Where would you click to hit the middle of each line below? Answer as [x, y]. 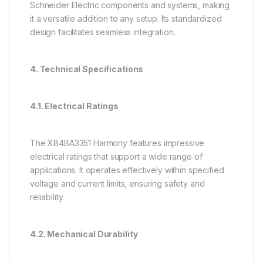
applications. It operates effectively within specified [127, 170]
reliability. [47, 197]
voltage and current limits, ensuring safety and [117, 183]
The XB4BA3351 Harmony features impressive [117, 143]
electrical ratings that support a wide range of [116, 156]
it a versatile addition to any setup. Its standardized [126, 18]
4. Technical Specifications [87, 69]
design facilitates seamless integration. [103, 32]
